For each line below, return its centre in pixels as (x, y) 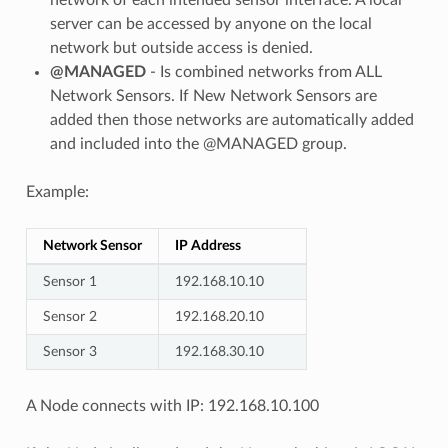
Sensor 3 (69, 351)
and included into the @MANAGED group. (198, 143)
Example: (57, 191)
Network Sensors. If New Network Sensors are (213, 95)
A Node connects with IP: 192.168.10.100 (172, 405)
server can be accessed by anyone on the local (210, 23)
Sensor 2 (69, 316)
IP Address (207, 245)
